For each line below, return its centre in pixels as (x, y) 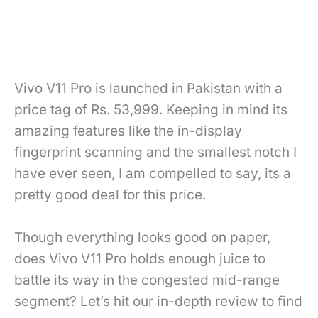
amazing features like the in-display (128, 131)
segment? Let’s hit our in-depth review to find (158, 302)
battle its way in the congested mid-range (147, 280)
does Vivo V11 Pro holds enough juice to (140, 259)
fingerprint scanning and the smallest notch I (155, 152)
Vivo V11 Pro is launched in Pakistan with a (148, 88)
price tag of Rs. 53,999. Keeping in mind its (151, 109)
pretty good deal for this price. (110, 194)
